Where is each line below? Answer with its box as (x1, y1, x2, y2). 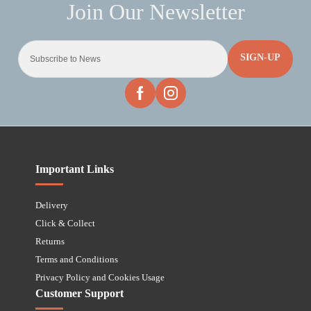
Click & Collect (35, 217, 96, 228)
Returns (35, 235, 65, 246)
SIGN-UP (240, 51, 281, 62)
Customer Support (35, 287, 124, 299)
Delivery (35, 199, 69, 210)
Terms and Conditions (35, 253, 119, 264)
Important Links (35, 162, 115, 175)
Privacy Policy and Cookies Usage (35, 271, 165, 283)
